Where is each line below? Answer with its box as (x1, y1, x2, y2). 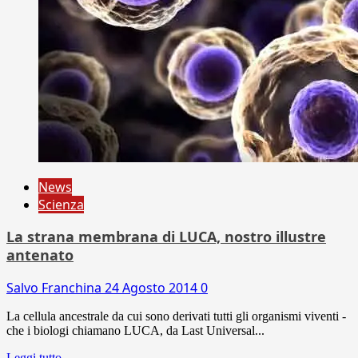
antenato (6, 245, 74, 265)
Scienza (38, 195, 84, 213)
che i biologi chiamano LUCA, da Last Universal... (6, 323, 265, 337)
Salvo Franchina (6, 278, 105, 296)
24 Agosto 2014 (105, 278, 201, 296)
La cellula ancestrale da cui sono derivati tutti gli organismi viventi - (6, 308, 346, 323)
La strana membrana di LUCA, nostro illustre (6, 226, 326, 246)
